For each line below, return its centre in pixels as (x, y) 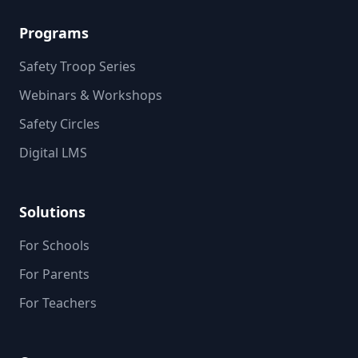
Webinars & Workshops (91, 95)
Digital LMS (53, 152)
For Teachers (58, 302)
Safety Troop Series (78, 66)
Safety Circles (60, 123)
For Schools (54, 245)
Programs (54, 32)
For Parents (54, 274)
